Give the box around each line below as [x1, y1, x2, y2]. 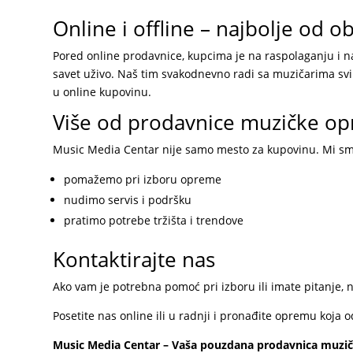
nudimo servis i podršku [64, 191, 192, 207]
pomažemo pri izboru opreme [64, 171, 222, 187]
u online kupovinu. [53, 84, 152, 99]
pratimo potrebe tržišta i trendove [64, 212, 244, 228]
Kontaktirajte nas [53, 244, 216, 273]
